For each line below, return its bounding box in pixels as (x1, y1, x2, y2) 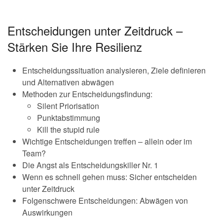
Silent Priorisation (37, 100, 99, 111)
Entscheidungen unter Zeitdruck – (7, 21, 183, 39)
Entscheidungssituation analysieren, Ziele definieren (22, 64, 206, 76)
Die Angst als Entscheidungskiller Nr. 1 (22, 159, 158, 171)
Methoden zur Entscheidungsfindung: (22, 88, 152, 100)
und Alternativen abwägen (22, 76, 114, 88)
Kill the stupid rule (37, 123, 100, 135)
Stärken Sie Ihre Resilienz (7, 37, 142, 55)
